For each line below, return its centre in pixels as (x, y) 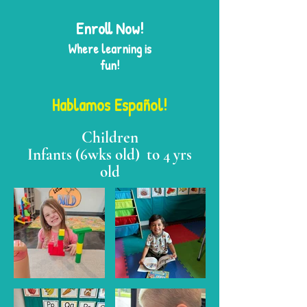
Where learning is (110, 48)
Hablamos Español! (110, 105)
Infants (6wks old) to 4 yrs (110, 155)
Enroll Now (108, 28)
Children (110, 137)
